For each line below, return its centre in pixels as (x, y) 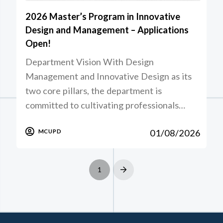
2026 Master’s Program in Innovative (103, 16)
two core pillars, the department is (94, 91)
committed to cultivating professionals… (106, 105)
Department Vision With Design (90, 62)
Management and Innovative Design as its (109, 76)
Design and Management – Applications (107, 30)
